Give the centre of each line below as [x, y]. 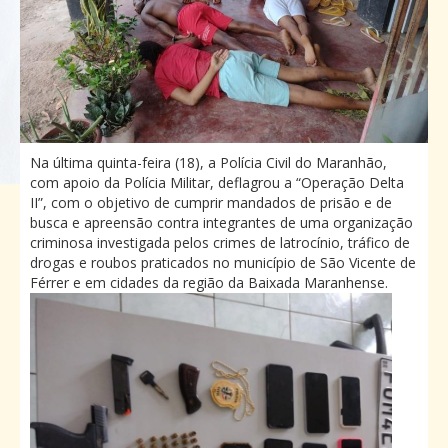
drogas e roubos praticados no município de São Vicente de [223, 262]
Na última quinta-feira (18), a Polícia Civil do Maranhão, [208, 162]
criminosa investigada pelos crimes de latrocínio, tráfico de [220, 242]
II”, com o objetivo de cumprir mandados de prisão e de [211, 202]
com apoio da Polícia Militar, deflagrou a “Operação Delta [217, 182]
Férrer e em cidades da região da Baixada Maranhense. [209, 282]
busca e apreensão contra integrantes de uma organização [221, 222]
